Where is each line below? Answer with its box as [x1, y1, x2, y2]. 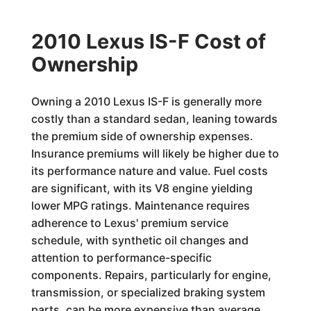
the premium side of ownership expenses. [31, 129, 253, 143]
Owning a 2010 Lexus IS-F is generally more [31, 94, 262, 108]
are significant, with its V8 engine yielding [31, 181, 253, 195]
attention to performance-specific [31, 251, 212, 264]
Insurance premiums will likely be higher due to [31, 146, 279, 160]
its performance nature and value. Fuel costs [31, 164, 268, 178]
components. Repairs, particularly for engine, [31, 268, 271, 282]
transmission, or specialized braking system [31, 285, 265, 299]
